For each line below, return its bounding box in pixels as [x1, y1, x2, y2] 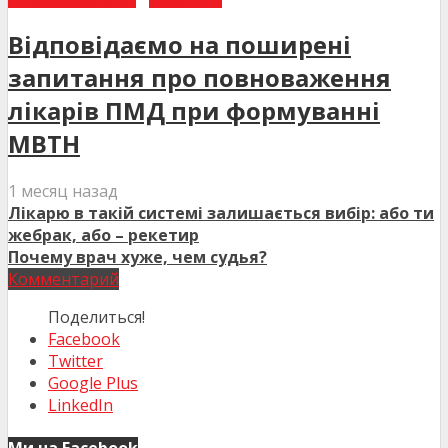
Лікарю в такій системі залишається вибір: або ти [8, 202, 434, 225]
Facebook [48, 328, 120, 351]
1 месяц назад [8, 180, 118, 203]
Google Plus [48, 372, 138, 395]
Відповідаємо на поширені [8, 28, 351, 62]
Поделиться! [48, 306, 145, 329]
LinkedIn [48, 394, 113, 417]
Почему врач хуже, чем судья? [8, 246, 267, 269]
